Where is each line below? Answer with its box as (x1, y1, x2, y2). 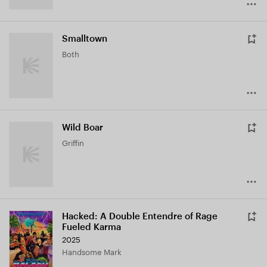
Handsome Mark (68, 244, 122, 257)
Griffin (68, 135, 84, 148)
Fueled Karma (62, 221, 121, 232)
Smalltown (62, 33, 107, 44)
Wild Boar (62, 122, 103, 133)
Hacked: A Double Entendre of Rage (62, 210, 218, 222)
